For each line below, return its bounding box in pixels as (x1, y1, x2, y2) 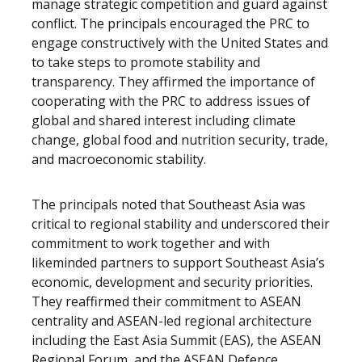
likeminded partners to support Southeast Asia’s (32, 254, 325, 271)
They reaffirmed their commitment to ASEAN (32, 293, 301, 310)
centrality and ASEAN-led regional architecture (32, 312, 312, 330)
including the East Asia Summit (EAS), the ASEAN (32, 331, 322, 349)
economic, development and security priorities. (32, 273, 313, 291)
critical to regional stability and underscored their (32, 215, 330, 233)
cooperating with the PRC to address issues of (32, 92, 310, 110)
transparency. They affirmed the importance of (32, 73, 315, 90)
